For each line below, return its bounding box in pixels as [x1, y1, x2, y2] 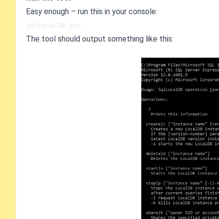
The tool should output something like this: [26, 34, 174, 44]
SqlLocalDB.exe [26, 22, 81, 29]
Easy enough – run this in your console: [26, 7, 157, 16]
